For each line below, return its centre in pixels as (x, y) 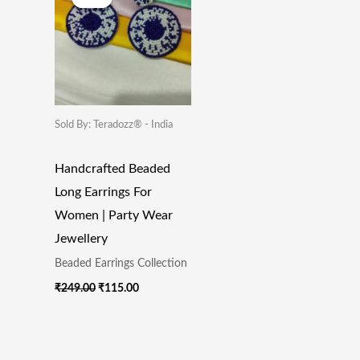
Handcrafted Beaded (112, 168)
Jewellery (81, 238)
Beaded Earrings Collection (121, 263)
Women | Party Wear (114, 215)
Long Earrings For (103, 192)
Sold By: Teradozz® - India (114, 124)
